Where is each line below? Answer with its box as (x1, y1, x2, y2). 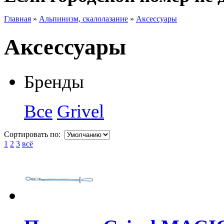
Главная (4, 14, 31, 23)
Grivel (57, 100, 104, 121)
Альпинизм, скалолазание (39, 14, 128, 23)
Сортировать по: (4, 129, 64, 138)
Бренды (24, 71, 84, 92)
